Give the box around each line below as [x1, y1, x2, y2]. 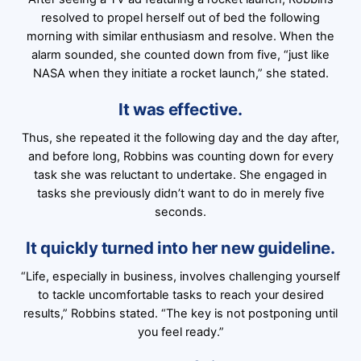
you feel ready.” [137, 324, 224, 339]
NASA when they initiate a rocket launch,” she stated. [32, 65, 329, 81]
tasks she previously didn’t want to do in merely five [36, 185, 325, 201]
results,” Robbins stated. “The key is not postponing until [23, 305, 338, 321]
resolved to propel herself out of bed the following [41, 10, 320, 25]
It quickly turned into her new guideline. [26, 237, 335, 258]
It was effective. [118, 98, 243, 119]
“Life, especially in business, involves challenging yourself [21, 268, 340, 284]
